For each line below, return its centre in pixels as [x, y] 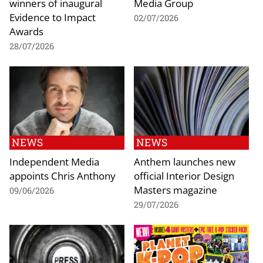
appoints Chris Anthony [63, 176]
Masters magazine [176, 190]
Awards [26, 31]
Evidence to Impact [53, 17]
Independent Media [54, 162]
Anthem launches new [185, 162]
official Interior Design [184, 176]
